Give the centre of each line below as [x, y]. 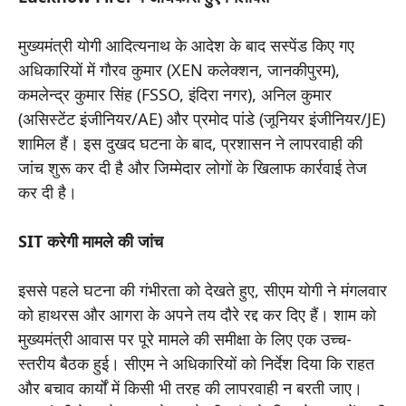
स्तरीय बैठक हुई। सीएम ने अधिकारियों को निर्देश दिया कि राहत [196, 363]
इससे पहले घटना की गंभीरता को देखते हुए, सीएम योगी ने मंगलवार [203, 290]
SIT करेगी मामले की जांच [91, 241]
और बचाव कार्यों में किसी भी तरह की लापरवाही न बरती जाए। [190, 387]
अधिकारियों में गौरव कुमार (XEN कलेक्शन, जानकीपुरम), [179, 69]
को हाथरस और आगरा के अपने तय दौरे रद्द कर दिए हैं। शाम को [197, 314]
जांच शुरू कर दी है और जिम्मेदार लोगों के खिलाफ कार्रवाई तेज [193, 167]
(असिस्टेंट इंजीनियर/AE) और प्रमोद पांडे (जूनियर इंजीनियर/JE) [202, 118]
